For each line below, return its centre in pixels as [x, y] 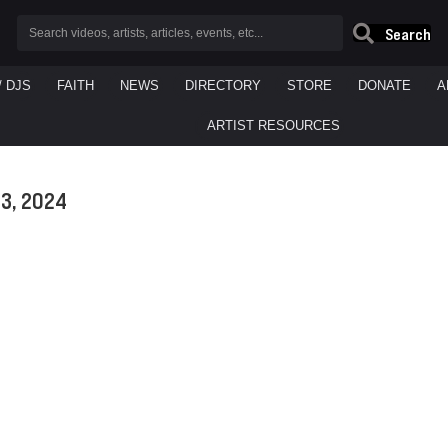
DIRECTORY [222, 86]
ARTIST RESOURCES [274, 126]
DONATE [384, 86]
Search [408, 33]
